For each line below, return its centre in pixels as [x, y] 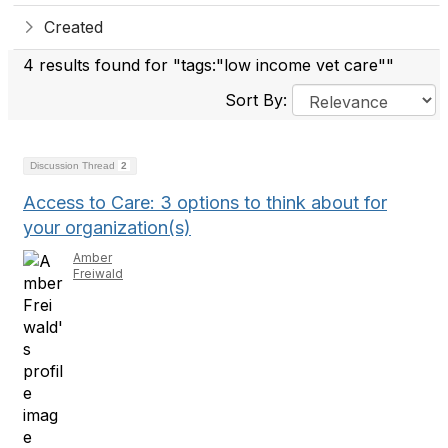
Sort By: [258, 100]
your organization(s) [107, 227]
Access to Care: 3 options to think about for [205, 202]
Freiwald [98, 273]
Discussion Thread [74, 165]
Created [73, 27]
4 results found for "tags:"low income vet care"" [208, 65]
